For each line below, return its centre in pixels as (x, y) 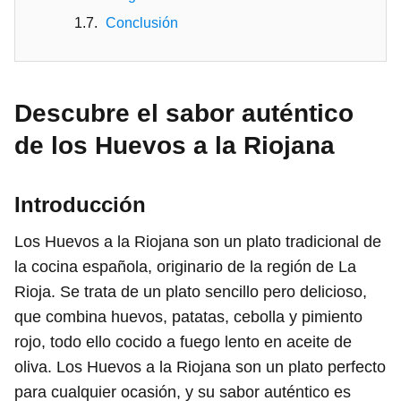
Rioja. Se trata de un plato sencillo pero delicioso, (191, 291)
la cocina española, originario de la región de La (185, 266)
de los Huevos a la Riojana (175, 145)
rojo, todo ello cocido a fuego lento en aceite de (183, 341)
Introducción (80, 204)
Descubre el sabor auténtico (184, 113)
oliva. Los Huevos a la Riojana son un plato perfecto (200, 367)
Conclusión (142, 22)
